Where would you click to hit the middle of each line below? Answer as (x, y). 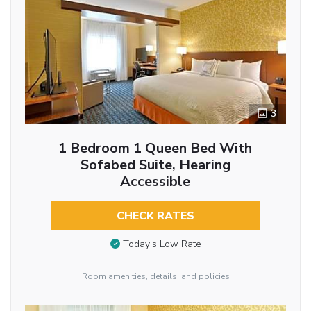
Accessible (155, 181)
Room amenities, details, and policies (155, 277)
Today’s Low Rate (162, 244)
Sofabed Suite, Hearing (155, 165)
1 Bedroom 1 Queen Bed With (155, 148)
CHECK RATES (155, 216)
